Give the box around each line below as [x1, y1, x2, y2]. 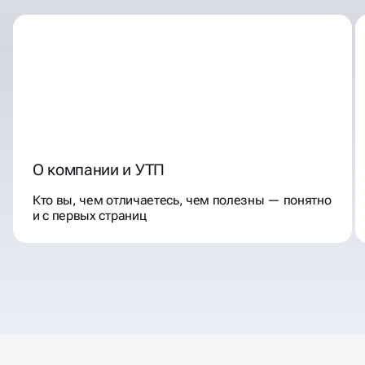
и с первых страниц [33, 208, 147, 224]
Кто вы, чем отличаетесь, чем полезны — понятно [33, 192, 332, 209]
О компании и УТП [33, 160, 165, 180]
